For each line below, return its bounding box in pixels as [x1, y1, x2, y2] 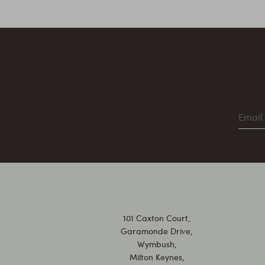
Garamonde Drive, [121, 225, 193, 237]
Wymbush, [137, 238, 177, 250]
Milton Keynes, [129, 251, 185, 263]
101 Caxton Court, [123, 212, 191, 224]
